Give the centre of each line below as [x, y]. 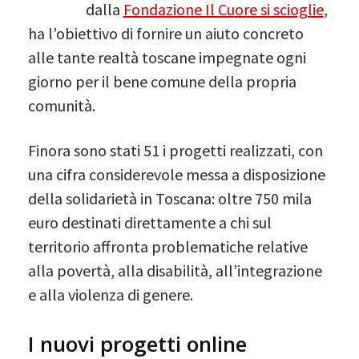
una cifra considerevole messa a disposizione [177, 174]
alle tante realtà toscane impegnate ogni [167, 57]
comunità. [62, 105]
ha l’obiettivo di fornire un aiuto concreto [166, 33]
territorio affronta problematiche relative [168, 246]
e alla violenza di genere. [111, 294]
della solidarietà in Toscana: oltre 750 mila [170, 198]
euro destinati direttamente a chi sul [150, 222]
